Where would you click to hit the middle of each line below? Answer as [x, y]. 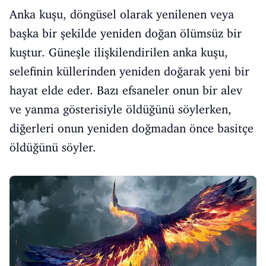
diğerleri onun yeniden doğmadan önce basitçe [132, 128]
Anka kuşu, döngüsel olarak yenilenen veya [122, 14]
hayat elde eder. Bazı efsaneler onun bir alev [126, 90]
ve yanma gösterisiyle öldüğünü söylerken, [121, 109]
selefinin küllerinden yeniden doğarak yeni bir [129, 71]
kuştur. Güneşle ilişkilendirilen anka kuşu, [119, 52]
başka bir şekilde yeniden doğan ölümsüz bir [126, 33]
